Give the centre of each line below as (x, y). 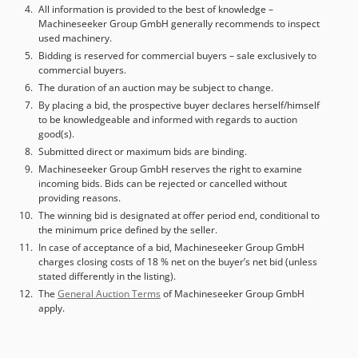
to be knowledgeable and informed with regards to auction (168, 119)
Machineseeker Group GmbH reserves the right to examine (170, 169)
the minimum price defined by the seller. (128, 229)
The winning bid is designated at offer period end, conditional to (179, 215)
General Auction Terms (109, 293)
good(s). (56, 133)
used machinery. (75, 38)
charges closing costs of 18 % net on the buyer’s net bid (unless (178, 261)
